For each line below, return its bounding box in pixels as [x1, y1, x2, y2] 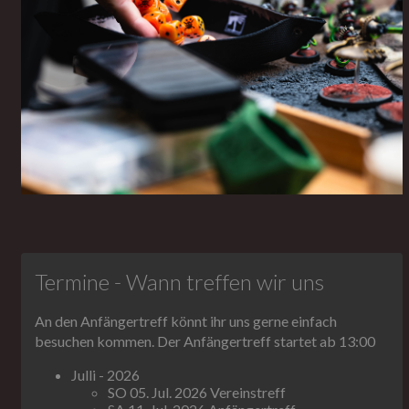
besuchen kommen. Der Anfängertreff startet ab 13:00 [35, 332, 375, 351]
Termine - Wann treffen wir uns [35, 268, 324, 296]
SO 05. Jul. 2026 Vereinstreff [108, 383, 286, 402]
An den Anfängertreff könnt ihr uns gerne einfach [35, 312, 337, 330]
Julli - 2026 [71, 366, 140, 384]
